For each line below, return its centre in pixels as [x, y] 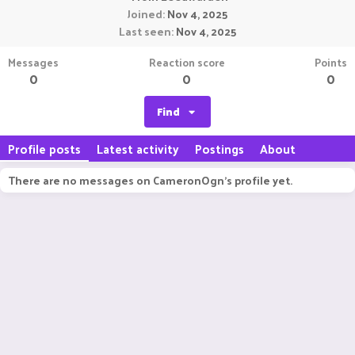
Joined [145, 14]
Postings [219, 149]
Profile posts [44, 149]
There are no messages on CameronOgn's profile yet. [150, 180]
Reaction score [187, 62]
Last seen [145, 31]
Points [331, 62]
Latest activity [138, 149]
